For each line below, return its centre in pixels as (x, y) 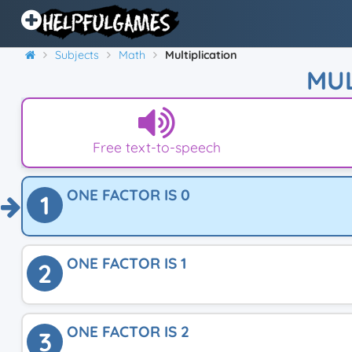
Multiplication (201, 55)
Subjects (77, 55)
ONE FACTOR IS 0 (128, 195)
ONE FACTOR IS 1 (126, 263)
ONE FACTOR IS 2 (128, 332)
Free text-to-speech (156, 147)
